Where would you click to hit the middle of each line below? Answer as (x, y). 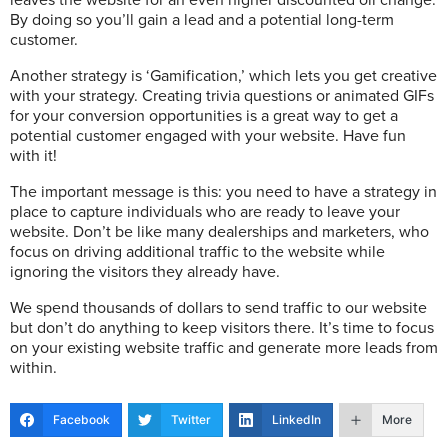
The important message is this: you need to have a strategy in (223, 192)
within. (33, 368)
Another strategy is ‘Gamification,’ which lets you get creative (223, 76)
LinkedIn (296, 420)
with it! (33, 156)
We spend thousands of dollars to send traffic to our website (218, 308)
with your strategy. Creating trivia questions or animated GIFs (222, 96)
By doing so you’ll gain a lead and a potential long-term (202, 20)
